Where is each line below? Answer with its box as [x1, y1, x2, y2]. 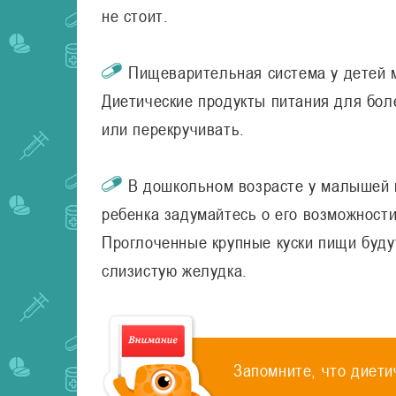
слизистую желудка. [102, 260, 247, 280]
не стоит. [102, 5, 169, 26]
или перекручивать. [102, 118, 245, 139]
